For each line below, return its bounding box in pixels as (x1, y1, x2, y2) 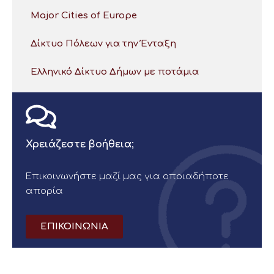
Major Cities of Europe (31, 10, 137, 21)
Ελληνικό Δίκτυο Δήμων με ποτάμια (31, 67, 199, 78)
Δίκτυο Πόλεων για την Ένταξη (31, 39, 176, 50)
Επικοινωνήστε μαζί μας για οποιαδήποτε (26, 171, 229, 182)
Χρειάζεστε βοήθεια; (26, 139, 134, 150)
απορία (26, 186, 63, 197)
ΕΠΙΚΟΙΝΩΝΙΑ (40, 221, 108, 232)
